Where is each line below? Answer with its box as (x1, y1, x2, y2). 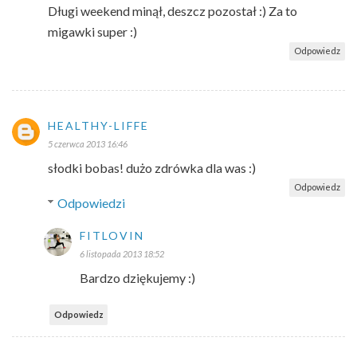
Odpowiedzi (57, 194, 125, 210)
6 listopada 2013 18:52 (80, 248, 164, 259)
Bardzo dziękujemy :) (80, 269, 195, 285)
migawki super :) (48, 23, 137, 39)
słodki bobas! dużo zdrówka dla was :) (48, 159, 256, 175)
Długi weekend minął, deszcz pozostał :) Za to (48, 2, 297, 18)
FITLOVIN (80, 228, 144, 242)
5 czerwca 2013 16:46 (48, 138, 127, 149)
